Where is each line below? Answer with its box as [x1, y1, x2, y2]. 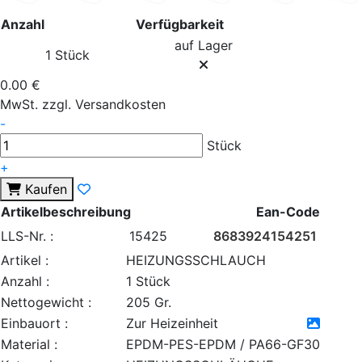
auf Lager [174, 37, 233, 53]
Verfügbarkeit [136, 16, 224, 32]
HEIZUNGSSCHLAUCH [126, 252, 266, 268]
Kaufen [25, 181, 67, 197]
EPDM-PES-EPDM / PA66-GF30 [126, 336, 320, 352]
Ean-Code [256, 204, 320, 220]
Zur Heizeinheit [126, 315, 218, 331]
